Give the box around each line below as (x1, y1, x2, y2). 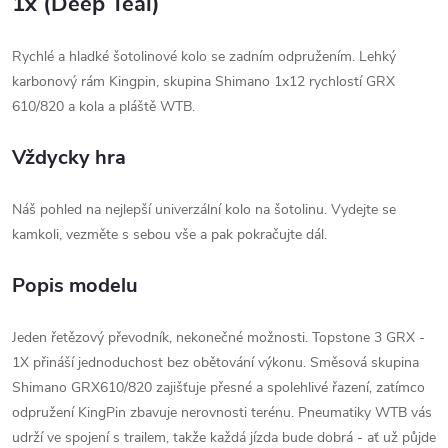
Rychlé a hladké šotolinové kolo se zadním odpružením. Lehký (12, 47, 396, 66)
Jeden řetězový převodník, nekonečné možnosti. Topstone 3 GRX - (12, 328, 425, 347)
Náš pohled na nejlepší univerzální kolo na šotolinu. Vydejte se (12, 200, 396, 219)
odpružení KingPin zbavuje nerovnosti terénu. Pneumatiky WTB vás (12, 403, 432, 422)
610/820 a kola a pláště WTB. (12, 97, 195, 116)
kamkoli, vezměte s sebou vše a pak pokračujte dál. (12, 225, 327, 244)
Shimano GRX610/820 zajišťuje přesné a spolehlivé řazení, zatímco (12, 378, 425, 397)
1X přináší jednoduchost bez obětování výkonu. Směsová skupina (12, 353, 419, 372)
